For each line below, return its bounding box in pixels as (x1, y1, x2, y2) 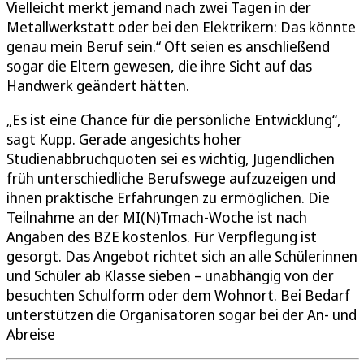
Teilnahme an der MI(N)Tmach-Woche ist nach (6, 206, 307, 227)
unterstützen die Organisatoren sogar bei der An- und (6, 304, 357, 324)
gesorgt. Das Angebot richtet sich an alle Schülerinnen (6, 245, 357, 266)
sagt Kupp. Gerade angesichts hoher (6, 128, 242, 149)
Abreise (6, 323, 55, 344)
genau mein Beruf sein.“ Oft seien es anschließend (6, 36, 330, 56)
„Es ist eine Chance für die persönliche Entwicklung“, (6, 109, 341, 129)
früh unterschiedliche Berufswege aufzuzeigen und (6, 167, 336, 188)
